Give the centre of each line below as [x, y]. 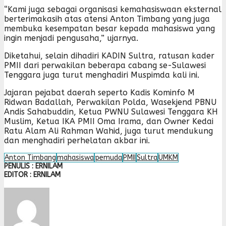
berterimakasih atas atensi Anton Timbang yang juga [107, 19]
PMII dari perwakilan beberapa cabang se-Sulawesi [105, 65]
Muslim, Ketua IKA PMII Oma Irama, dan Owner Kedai [109, 121]
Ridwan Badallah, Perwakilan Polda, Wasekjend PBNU [110, 102]
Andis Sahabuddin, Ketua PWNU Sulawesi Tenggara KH [111, 111]
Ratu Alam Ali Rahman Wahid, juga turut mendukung [108, 131]
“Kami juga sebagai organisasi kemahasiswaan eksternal [113, 9]
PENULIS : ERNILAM [33, 166]
